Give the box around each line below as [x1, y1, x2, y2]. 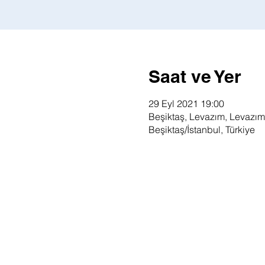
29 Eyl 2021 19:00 [148, 98, 224, 109]
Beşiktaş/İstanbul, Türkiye [148, 124, 255, 135]
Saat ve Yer [148, 66, 241, 87]
